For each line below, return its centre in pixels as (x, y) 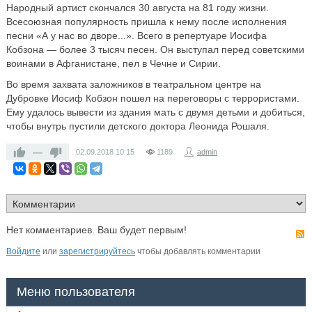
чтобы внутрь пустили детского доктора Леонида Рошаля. (138, 126)
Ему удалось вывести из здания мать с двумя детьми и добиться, (155, 112)
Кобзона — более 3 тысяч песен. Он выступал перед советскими (155, 49)
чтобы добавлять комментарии (197, 251)
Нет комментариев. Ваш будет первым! (96, 229)
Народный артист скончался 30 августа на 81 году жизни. (137, 7)
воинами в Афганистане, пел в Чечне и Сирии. (113, 63)
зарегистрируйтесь (97, 251)
